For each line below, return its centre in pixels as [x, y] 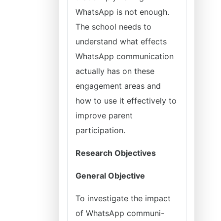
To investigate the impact [123, 198]
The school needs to [113, 27]
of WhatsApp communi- [120, 213]
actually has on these [115, 71]
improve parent [104, 115]
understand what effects [121, 41]
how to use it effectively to [126, 101]
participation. [100, 130]
